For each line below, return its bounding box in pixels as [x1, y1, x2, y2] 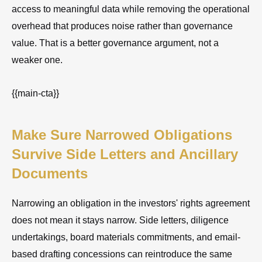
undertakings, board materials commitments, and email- [12, 232, 240, 242]
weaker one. [12, 54, 63, 65]
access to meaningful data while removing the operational [12, 4, 250, 14]
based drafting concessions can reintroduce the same [12, 249, 232, 259]
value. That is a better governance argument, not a [12, 37, 219, 48]
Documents [12, 165, 88, 181]
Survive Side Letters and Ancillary [12, 146, 238, 162]
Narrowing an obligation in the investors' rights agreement [12, 198, 250, 208]
